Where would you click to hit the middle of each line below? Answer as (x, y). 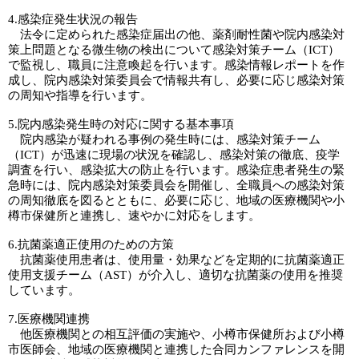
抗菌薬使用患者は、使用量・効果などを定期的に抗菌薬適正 (176, 260)
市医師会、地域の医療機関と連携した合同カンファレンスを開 (176, 349)
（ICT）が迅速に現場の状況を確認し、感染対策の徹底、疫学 (174, 155)
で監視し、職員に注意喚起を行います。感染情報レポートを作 (176, 65)
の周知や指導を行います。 (80, 95)
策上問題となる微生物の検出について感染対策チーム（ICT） (174, 50)
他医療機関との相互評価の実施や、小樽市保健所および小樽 (176, 334)
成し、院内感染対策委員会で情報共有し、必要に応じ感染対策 (176, 80)
